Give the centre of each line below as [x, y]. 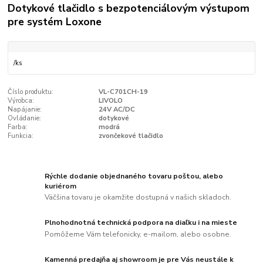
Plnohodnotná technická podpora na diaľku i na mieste [141, 223]
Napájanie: [25, 110]
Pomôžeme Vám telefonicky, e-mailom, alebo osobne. [138, 235]
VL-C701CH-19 [123, 92]
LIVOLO [110, 101]
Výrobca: [21, 101]
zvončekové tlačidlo [131, 136]
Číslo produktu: [31, 92]
